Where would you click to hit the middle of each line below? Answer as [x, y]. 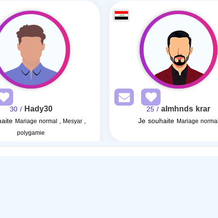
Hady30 [38, 109]
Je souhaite [156, 121]
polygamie [31, 133]
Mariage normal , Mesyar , [50, 121]
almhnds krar [186, 109]
